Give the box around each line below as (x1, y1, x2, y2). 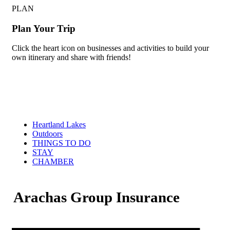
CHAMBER (32, 157, 74, 166)
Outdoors (32, 129, 63, 139)
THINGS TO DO (32, 139, 91, 148)
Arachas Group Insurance (13, 189, 180, 206)
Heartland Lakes (32, 120, 86, 129)
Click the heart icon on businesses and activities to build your (12, 44, 209, 53)
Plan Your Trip (12, 23, 75, 34)
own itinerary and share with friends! (12, 53, 131, 62)
